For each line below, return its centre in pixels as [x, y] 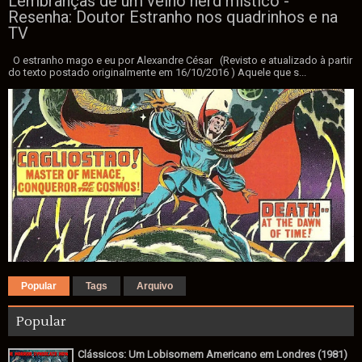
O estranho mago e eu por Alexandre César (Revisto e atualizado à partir [180, 60]
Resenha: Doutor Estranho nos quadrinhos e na [173, 17]
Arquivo [155, 286]
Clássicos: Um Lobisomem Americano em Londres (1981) [213, 354]
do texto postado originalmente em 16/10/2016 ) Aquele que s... [157, 72]
